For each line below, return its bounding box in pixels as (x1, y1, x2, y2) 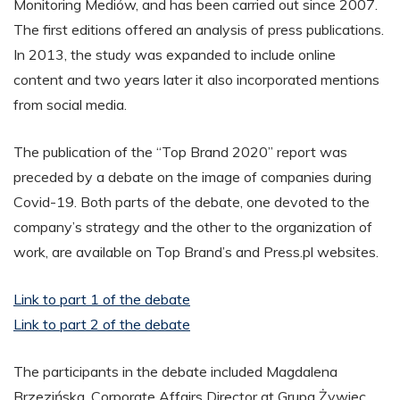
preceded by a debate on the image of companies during (13, 167, 371, 186)
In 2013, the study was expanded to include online (13, 45, 336, 63)
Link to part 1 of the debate (13, 289, 190, 308)
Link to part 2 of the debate (13, 314, 190, 333)
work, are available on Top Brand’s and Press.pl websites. (13, 242, 379, 261)
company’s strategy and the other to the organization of (13, 217, 372, 236)
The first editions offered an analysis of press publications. (13, 20, 384, 38)
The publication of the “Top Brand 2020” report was (13, 142, 347, 161)
